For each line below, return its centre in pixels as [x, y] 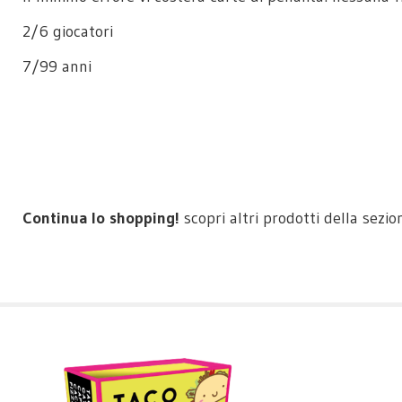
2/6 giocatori [71, 32]
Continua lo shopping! [101, 218]
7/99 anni [57, 67]
